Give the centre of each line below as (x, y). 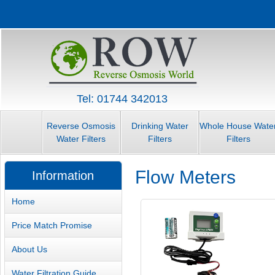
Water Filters (81, 139)
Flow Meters (186, 177)
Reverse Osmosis (81, 126)
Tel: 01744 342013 (122, 99)
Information (63, 176)
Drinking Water (160, 126)
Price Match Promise (52, 225)
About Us (30, 249)
